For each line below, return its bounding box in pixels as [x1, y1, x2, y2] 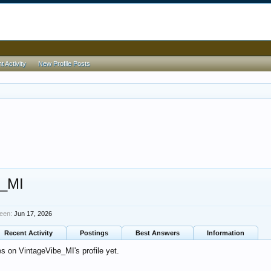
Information [207, 229, 244, 237]
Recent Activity [4, 229, 53, 237]
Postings [80, 229, 108, 237]
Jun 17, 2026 [14, 210, 52, 217]
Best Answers [135, 229, 180, 237]
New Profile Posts [38, 60, 90, 67]
